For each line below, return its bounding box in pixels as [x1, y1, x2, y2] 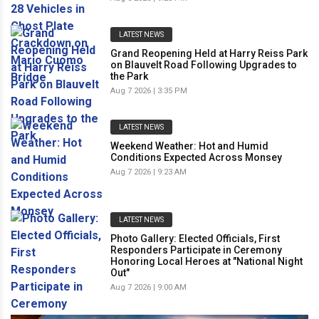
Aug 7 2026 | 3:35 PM [110, 85, 187, 95]
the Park [110, 70, 148, 82]
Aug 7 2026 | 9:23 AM [110, 167, 187, 177]
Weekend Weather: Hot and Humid [110, 140, 268, 152]
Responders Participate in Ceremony [110, 244, 282, 256]
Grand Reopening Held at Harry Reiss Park [110, 47, 308, 59]
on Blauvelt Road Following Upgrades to [110, 58, 297, 70]
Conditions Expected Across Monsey [110, 151, 282, 163]
